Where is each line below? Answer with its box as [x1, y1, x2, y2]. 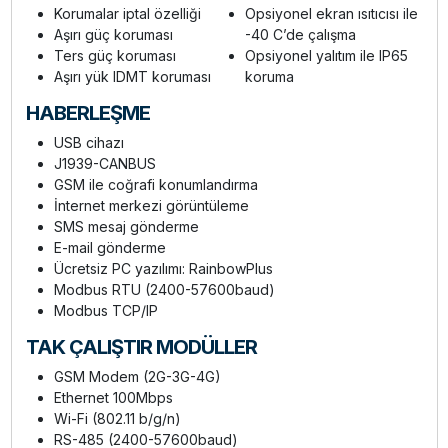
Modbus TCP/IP [53, 302, 158, 320]
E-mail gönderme [53, 239, 166, 257]
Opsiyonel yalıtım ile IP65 [245, 47, 408, 65]
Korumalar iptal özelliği [53, 5, 201, 23]
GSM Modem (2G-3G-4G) [53, 368, 221, 386]
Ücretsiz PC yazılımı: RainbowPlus [53, 260, 273, 278]
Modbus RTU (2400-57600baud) [53, 281, 275, 299]
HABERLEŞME [25, 101, 150, 126]
